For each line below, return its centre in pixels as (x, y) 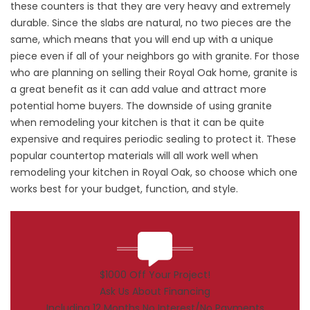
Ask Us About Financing (155, 291)
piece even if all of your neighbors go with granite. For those (155, 56)
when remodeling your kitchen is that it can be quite (137, 122)
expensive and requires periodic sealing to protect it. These (153, 139)
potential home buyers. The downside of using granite (141, 106)
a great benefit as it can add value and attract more (138, 89)
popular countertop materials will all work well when (134, 155)
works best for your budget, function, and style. (124, 189)
